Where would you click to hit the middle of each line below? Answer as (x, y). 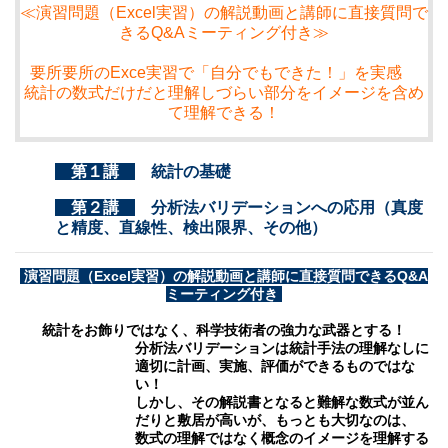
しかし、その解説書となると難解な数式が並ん (282, 401)
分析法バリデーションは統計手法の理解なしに (282, 347)
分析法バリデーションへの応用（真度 (279, 207)
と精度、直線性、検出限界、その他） (191, 227)
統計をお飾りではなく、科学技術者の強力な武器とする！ (224, 329)
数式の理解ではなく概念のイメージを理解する (282, 437)
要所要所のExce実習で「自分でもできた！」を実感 (224, 72)
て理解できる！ (224, 112)
